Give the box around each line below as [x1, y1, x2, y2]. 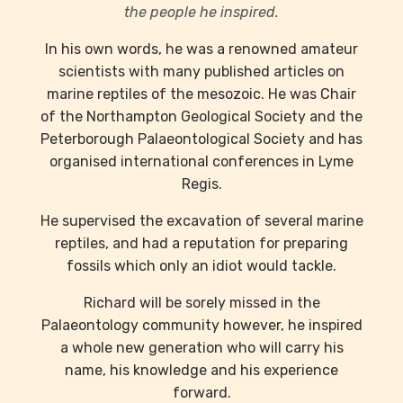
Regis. [181, 175, 222, 193]
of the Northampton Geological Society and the [40, 108, 363, 126]
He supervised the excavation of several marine [40, 212, 363, 230]
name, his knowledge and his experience [65, 362, 338, 380]
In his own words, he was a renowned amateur [45, 40, 358, 58]
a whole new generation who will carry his [59, 339, 344, 357]
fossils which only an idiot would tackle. [67, 257, 336, 275]
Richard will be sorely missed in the [83, 294, 320, 312]
